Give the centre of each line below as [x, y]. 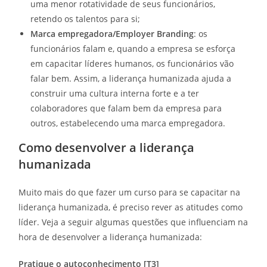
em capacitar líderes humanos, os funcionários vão [132, 64]
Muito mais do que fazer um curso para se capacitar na [130, 193]
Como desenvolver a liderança [107, 148]
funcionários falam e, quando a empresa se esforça [133, 49]
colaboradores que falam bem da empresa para [126, 108]
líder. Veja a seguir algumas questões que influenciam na [133, 222]
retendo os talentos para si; [86, 19]
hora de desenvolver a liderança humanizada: [111, 237]
